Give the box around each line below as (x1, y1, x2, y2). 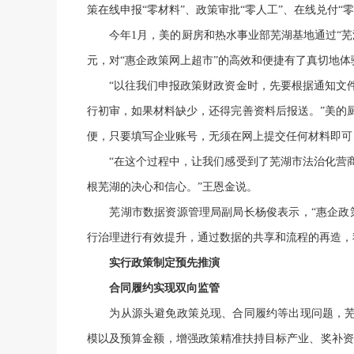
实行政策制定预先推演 (109, 257, 220, 269)
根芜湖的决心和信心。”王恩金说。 (87, 181, 258, 194)
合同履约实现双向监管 (87, 282, 220, 295)
